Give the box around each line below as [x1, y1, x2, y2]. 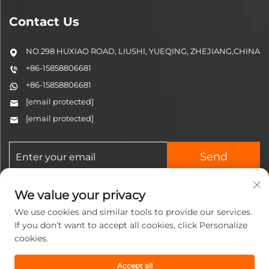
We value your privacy [14, 188, 145, 202]
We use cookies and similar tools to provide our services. [14, 207, 252, 217]
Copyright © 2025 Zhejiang [19, 247, 124, 258]
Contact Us [9, 14, 79, 29]
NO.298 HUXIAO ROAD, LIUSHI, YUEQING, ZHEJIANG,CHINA [26, 46, 260, 56]
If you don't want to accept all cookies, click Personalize [14, 220, 247, 231]
